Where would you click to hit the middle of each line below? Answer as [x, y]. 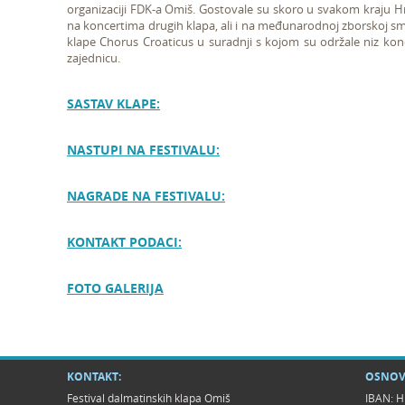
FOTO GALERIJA [115, 288]
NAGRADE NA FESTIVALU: [146, 196]
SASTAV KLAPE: [113, 104]
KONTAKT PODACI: [124, 242]
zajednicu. [94, 58]
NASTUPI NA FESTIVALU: [143, 150]
